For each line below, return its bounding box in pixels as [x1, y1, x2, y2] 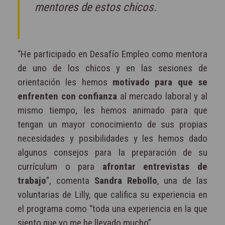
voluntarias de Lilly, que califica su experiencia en [18, 189, 207, 201]
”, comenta [46, 175, 94, 187]
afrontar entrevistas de [102, 161, 208, 173]
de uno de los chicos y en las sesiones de [18, 62, 207, 74]
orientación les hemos [18, 76, 113, 88]
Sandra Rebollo [94, 175, 157, 187]
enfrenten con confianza [18, 90, 118, 102]
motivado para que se [113, 76, 207, 88]
